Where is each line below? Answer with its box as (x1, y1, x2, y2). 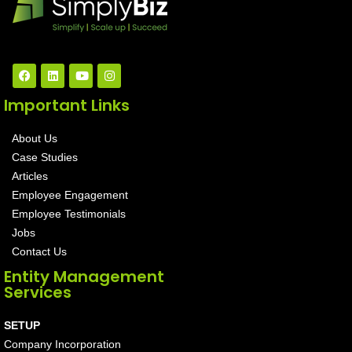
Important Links (4, 94, 130, 117)
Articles (12, 170, 48, 183)
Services (4, 281, 71, 304)
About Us (12, 132, 57, 145)
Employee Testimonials (12, 207, 126, 221)
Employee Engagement (12, 189, 128, 202)
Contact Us (12, 245, 67, 258)
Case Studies (12, 151, 78, 164)
